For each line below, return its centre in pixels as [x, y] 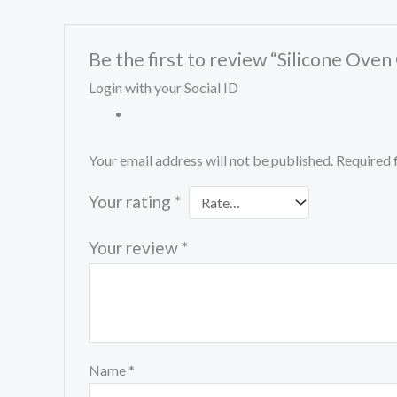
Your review [135, 247]
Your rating [131, 201]
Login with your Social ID [163, 87]
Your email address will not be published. [210, 160]
